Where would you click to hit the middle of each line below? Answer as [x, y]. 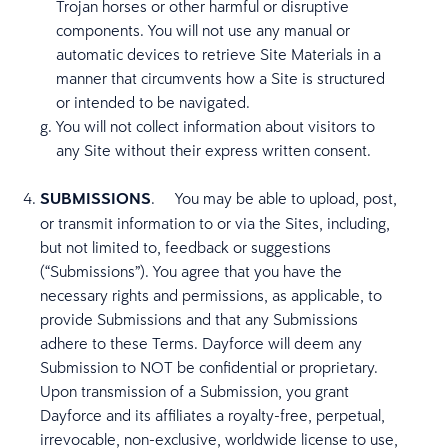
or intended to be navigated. [153, 102]
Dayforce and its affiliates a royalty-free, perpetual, [212, 415]
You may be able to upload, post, [286, 198]
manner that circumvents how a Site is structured [220, 78]
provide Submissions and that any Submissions [199, 319]
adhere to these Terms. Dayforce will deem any [201, 343]
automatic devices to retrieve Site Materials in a [218, 54]
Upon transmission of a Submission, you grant [194, 391]
